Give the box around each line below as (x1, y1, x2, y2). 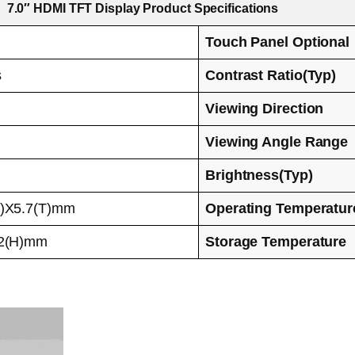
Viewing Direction (205, 100, 324, 116)
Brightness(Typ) (205, 166, 313, 183)
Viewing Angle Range (205, 133, 349, 150)
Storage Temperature (205, 233, 347, 250)
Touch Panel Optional (205, 33, 349, 50)
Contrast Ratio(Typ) (205, 67, 337, 83)
